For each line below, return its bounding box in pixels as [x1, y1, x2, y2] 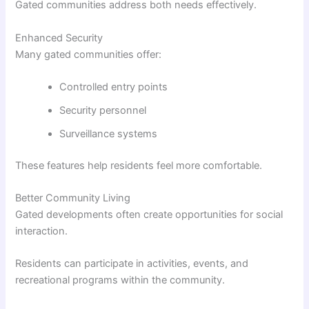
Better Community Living [15, 192, 131, 205]
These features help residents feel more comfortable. [15, 159, 263, 172]
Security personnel [59, 103, 147, 117]
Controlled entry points [59, 80, 168, 93]
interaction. [15, 225, 68, 238]
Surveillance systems [59, 127, 158, 140]
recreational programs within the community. [15, 274, 226, 287]
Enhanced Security [15, 31, 103, 44]
